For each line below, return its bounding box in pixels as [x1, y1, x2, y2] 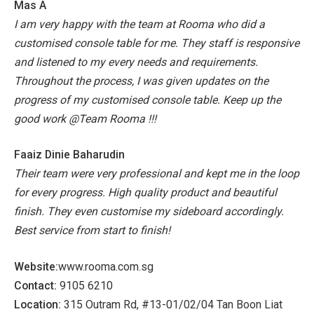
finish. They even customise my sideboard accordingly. [14, 205, 284, 219]
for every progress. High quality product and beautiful [14, 186, 277, 200]
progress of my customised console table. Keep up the [14, 93, 281, 107]
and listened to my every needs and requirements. [14, 55, 258, 69]
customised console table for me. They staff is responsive [14, 36, 299, 50]
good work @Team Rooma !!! [14, 111, 156, 125]
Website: [14, 259, 58, 273]
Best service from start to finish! [14, 224, 170, 238]
